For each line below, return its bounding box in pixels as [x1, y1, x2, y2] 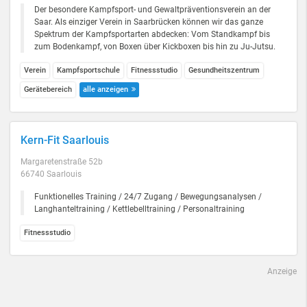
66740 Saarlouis [21, 169, 82, 179]
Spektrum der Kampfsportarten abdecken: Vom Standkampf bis [34, 29, 270, 39]
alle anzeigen [83, 85, 128, 94]
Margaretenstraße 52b [21, 157, 103, 167]
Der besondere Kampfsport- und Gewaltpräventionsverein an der [34, 5, 271, 14]
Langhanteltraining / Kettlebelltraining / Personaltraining [34, 204, 245, 214]
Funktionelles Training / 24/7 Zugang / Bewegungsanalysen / [34, 192, 262, 201]
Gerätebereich [24, 85, 72, 94]
